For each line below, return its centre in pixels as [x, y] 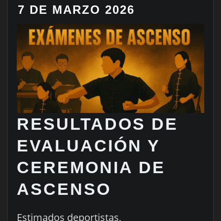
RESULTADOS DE [97, 124]
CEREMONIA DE [91, 167]
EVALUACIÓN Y [88, 145]
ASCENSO [64, 189]
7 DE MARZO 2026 [76, 10]
